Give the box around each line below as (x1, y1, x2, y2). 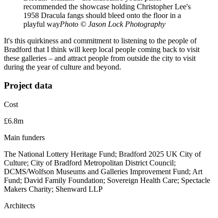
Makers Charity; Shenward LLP (4, 185, 103, 194)
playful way (23, 19, 60, 28)
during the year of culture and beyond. (4, 62, 121, 71)
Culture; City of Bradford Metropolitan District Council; (4, 159, 176, 167)
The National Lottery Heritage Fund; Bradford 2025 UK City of (4, 150, 201, 159)
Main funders (4, 133, 45, 142)
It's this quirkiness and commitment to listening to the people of (4, 36, 197, 45)
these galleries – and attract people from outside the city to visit (4, 54, 196, 62)
